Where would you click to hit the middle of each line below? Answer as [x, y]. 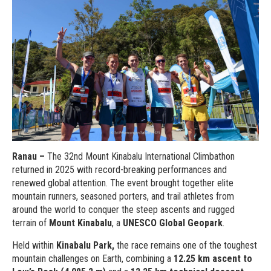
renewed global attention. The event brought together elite [123, 183]
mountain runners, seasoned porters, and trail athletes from [123, 196]
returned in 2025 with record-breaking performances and [119, 169]
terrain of [31, 223]
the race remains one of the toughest [186, 245]
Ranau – [30, 156]
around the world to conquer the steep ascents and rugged [123, 209]
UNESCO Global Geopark [173, 223]
